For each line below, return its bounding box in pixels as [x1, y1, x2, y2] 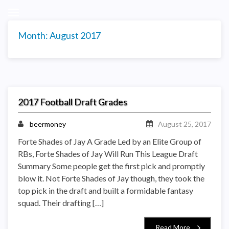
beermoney [30, 119, 66, 128]
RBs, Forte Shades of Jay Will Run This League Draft [18, 148, 198, 158]
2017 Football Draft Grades [18, 96, 127, 107]
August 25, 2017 [158, 119, 211, 128]
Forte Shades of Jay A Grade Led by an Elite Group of [18, 136, 201, 146]
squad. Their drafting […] [18, 197, 104, 208]
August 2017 [50, 30, 101, 41]
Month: [18, 30, 50, 41]
